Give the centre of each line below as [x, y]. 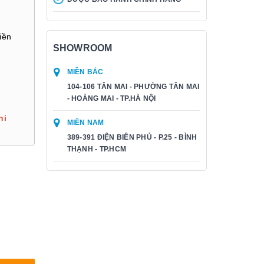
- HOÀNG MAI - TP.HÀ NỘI [111, 98]
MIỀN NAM [85, 123]
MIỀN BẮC [85, 72]
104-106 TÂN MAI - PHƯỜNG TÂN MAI [133, 87]
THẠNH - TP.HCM [96, 149]
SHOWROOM [82, 48]
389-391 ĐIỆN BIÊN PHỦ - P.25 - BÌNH [132, 137]
